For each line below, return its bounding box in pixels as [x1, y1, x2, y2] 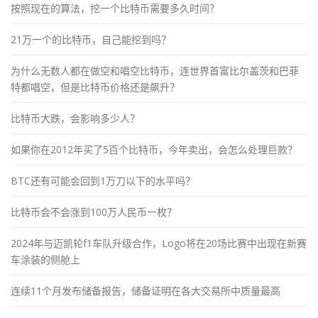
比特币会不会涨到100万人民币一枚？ [11, 204, 177, 219]
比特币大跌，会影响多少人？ [11, 111, 140, 125]
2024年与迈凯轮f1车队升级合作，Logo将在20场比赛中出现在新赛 [11, 236, 307, 250]
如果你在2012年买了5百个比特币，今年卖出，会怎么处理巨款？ [11, 142, 297, 156]
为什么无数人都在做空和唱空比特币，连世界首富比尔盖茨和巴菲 [11, 63, 299, 77]
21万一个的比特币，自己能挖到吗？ [11, 32, 171, 46]
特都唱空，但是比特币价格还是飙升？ [11, 79, 180, 94]
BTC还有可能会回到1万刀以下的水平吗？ [11, 173, 195, 187]
